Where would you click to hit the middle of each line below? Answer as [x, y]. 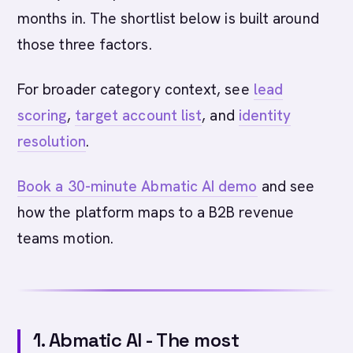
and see [286, 186]
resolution [52, 141]
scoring [42, 115]
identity [265, 115]
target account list [138, 115]
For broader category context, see [136, 89]
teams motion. [66, 238]
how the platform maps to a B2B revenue [156, 212]
